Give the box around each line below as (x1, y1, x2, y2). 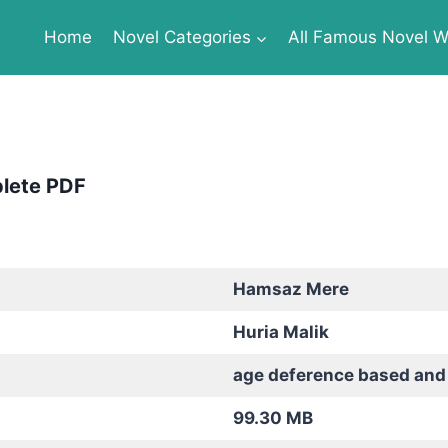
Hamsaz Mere (232, 278, 349, 299)
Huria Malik (232, 321, 329, 342)
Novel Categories (112, 27, 251, 47)
